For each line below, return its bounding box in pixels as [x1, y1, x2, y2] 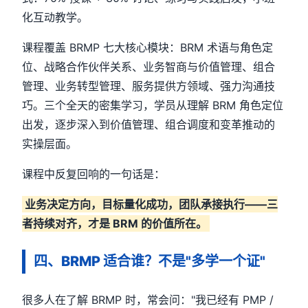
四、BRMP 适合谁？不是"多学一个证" [34, 253, 266, 269]
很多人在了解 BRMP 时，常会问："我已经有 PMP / [22, 293, 274, 307]
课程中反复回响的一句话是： [22, 167, 166, 181]
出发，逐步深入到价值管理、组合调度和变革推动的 [22, 118, 276, 131]
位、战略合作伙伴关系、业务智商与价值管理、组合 [22, 60, 276, 74]
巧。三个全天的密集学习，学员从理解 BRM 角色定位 [22, 98, 284, 112]
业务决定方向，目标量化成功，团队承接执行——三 [25, 197, 278, 211]
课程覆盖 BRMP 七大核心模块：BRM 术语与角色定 [22, 41, 274, 54]
